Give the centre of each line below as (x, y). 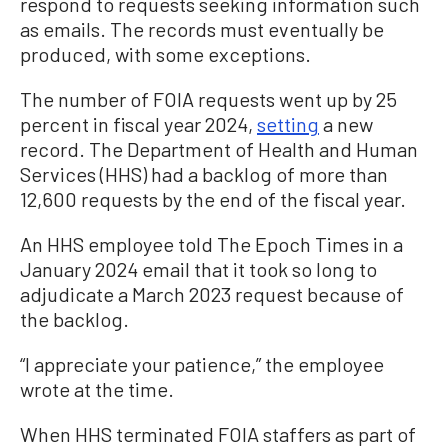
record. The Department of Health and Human (219, 149)
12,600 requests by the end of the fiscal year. (213, 199)
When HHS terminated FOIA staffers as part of (218, 434)
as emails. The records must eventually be (202, 29)
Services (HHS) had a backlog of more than (204, 174)
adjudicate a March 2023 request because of (212, 294)
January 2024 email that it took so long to (198, 269)
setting (288, 124)
